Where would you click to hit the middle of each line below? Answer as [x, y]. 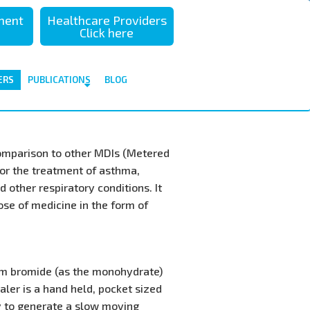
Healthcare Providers [107, 20]
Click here [107, 33]
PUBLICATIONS [59, 80]
